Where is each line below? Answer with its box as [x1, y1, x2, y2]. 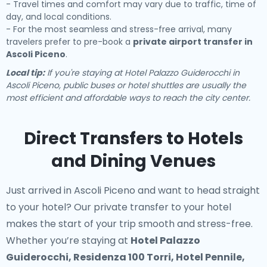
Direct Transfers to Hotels [24, 127, 243, 150]
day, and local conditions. [6, 11, 111, 23]
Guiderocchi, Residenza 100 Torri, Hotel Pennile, [6, 250, 245, 264]
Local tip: [6, 67, 45, 79]
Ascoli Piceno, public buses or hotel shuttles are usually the [6, 79, 246, 91]
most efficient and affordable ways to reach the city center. [6, 92, 250, 104]
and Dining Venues [51, 150, 216, 173]
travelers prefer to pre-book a [6, 36, 133, 48]
